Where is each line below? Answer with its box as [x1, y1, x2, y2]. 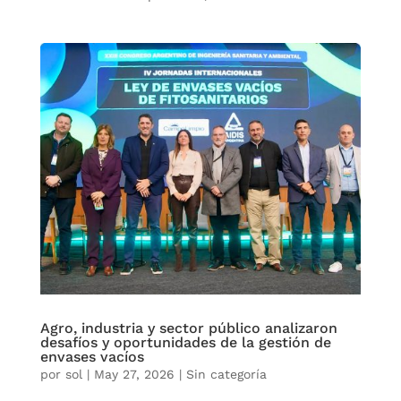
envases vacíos [39, 348, 144, 366]
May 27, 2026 [93, 367, 175, 382]
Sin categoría [185, 367, 267, 382]
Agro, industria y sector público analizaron [39, 320, 337, 337]
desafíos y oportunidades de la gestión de [39, 334, 331, 352]
